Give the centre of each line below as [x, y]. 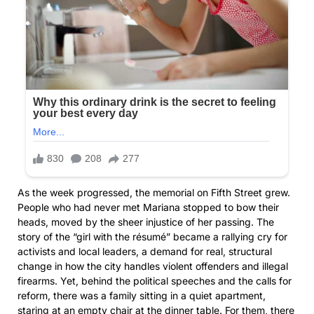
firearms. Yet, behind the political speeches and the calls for [155, 280]
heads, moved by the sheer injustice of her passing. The [146, 221]
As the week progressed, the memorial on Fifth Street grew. [154, 192]
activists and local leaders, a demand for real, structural [145, 251]
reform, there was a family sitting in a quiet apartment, [142, 295]
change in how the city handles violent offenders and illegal [153, 266]
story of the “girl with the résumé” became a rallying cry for [152, 236]
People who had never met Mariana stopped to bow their [148, 207]
